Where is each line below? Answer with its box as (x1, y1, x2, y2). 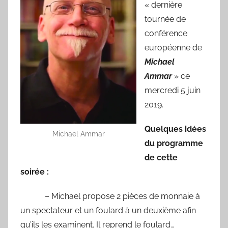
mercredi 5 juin (145, 85, 201, 96)
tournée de (145, 14, 186, 24)
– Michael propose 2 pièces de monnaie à (20, 191, 200, 202)
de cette (145, 153, 178, 163)
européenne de (145, 43, 202, 53)
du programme (145, 138, 203, 149)
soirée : (20, 167, 49, 177)
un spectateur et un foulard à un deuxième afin (20, 206, 196, 216)
